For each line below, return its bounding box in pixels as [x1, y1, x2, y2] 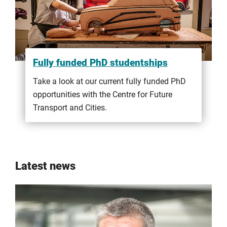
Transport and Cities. [33, 102, 109, 112]
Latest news [15, 159, 75, 172]
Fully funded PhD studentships [33, 56, 168, 68]
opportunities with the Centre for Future [33, 89, 172, 99]
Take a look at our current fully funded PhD [33, 76, 186, 86]
